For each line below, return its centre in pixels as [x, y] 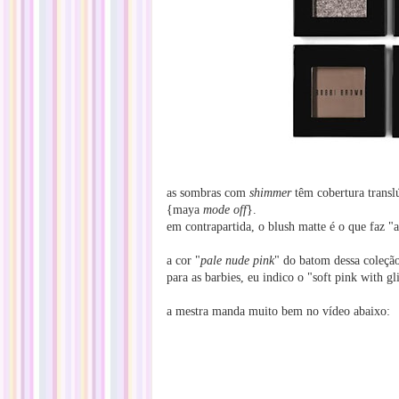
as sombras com [208, 193]
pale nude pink [237, 261]
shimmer [270, 193]
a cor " [183, 261]
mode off [225, 210]
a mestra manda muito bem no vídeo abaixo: [278, 311]
